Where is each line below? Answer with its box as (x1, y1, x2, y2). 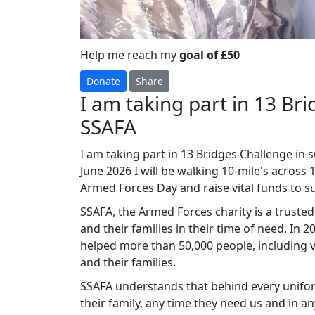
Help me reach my (80, 46, 179, 63)
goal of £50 (179, 46, 240, 63)
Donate (86, 74, 120, 88)
